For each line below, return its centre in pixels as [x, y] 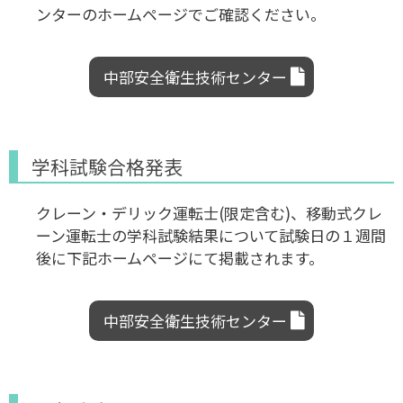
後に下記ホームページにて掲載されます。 [180, 258]
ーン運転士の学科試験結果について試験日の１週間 [211, 235]
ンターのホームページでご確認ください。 [181, 14]
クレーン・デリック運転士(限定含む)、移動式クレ [209, 213]
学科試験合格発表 [107, 166]
